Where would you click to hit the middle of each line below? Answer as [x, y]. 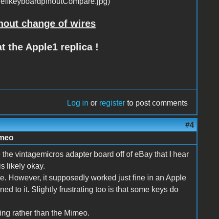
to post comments [157, 103]
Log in [78, 103]
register [112, 103]
